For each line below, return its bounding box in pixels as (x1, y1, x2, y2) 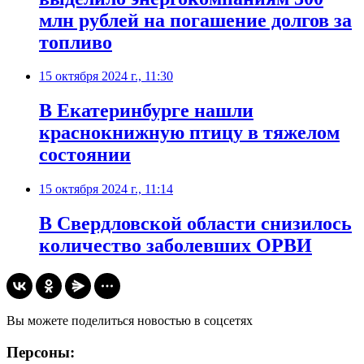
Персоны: (6, 343, 75, 361)
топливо (39, 31, 112, 53)
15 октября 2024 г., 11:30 (39, 69, 173, 84)
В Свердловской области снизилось (39, 213, 352, 235)
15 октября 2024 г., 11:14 (39, 182, 173, 197)
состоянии (39, 144, 131, 166)
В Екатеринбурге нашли (39, 100, 253, 122)
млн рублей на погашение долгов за (39, 9, 352, 31)
